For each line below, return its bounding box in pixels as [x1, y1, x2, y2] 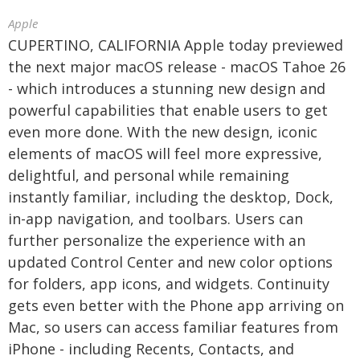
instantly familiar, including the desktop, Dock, [8, 187, 333, 207]
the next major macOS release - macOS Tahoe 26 [8, 57, 346, 76]
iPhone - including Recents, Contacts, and [8, 339, 294, 358]
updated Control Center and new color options [8, 252, 333, 272]
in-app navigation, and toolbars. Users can [8, 209, 303, 228]
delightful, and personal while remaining [8, 166, 289, 185]
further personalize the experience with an [8, 231, 305, 250]
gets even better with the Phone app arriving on [8, 296, 344, 315]
